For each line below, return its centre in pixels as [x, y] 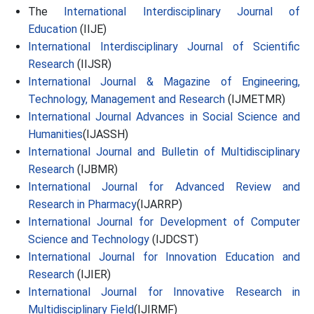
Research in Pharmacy [82, 204]
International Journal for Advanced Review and [164, 187]
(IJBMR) [96, 169]
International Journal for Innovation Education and [164, 257]
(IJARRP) [159, 204]
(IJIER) [93, 274]
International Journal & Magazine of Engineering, [164, 82]
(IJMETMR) [255, 99]
